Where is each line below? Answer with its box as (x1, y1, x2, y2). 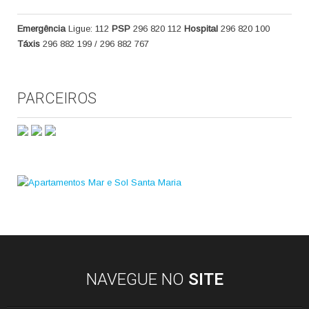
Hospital (184, 23, 218, 34)
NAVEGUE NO (86, 270, 188, 289)
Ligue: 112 (66, 23, 112, 34)
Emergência (17, 23, 66, 34)
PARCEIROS (17, 90, 97, 107)
